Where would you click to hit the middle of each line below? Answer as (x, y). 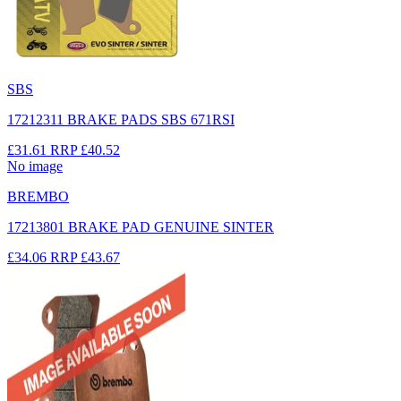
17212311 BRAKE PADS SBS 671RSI (121, 119)
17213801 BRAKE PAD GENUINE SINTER (141, 226)
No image (35, 166)
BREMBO (38, 196)
